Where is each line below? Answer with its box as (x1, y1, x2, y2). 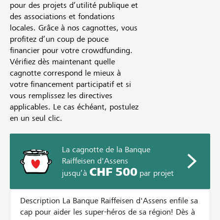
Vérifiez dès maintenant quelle (10, 57, 115, 67)
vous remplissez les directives (10, 91, 112, 101)
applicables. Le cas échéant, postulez (10, 102, 138, 112)
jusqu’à (62, 168, 89, 178)
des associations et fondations (10, 12, 115, 22)
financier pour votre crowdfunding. (10, 46, 133, 55)
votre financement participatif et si (10, 80, 131, 89)
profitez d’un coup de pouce (10, 34, 109, 44)
